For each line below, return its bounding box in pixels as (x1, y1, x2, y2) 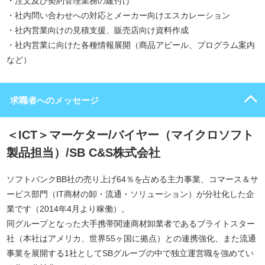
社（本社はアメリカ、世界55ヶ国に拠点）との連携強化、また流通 (7, 234, 256, 243)
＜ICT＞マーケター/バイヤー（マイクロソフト (7, 128, 254, 141)
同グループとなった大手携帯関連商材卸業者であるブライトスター (7, 219, 255, 228)
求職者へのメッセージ (10, 95, 99, 105)
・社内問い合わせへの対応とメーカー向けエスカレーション (7, 11, 230, 20)
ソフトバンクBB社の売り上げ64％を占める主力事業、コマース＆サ (7, 174, 258, 184)
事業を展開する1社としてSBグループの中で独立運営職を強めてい (7, 248, 254, 258)
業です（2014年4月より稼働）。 (7, 204, 130, 214)
